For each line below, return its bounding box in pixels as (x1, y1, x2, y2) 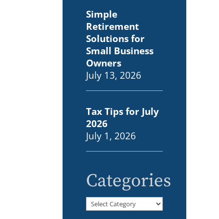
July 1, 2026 (86, 129, 136, 142)
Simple (86, 7, 118, 21)
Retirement (86, 19, 139, 33)
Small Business (86, 44, 154, 57)
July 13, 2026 (86, 68, 142, 82)
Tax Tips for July (86, 104, 159, 118)
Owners (86, 56, 122, 69)
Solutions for (86, 31, 145, 45)
